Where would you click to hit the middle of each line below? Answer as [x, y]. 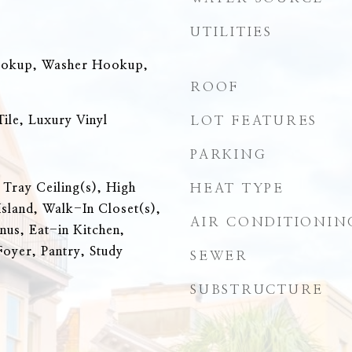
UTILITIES [231, 32]
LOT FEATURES [254, 121]
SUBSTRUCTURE [257, 290]
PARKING [229, 154]
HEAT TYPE [237, 188]
